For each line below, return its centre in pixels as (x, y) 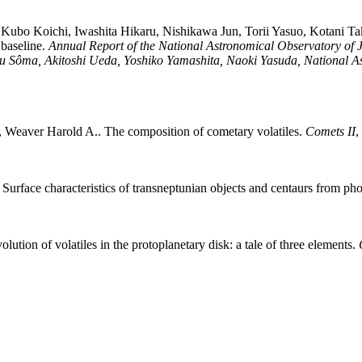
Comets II (330, 132)
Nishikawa (190, 32)
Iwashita (96, 32)
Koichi (51, 32)
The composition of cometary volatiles (202, 132)
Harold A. (72, 132)
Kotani (327, 32)
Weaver (24, 132)
